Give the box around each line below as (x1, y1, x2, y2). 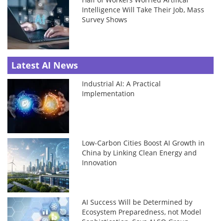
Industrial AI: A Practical (82, 79, 161, 89)
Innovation (82, 158, 117, 168)
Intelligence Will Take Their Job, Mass (82, 5, 205, 15)
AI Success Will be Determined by (82, 197, 193, 207)
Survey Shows (82, 15, 128, 25)
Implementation (82, 89, 135, 99)
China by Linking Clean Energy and (82, 148, 197, 158)
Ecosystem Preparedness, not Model (82, 207, 202, 217)
